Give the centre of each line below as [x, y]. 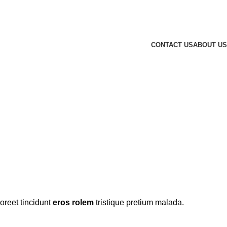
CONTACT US [172, 45]
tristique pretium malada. [139, 202]
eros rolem [73, 202]
